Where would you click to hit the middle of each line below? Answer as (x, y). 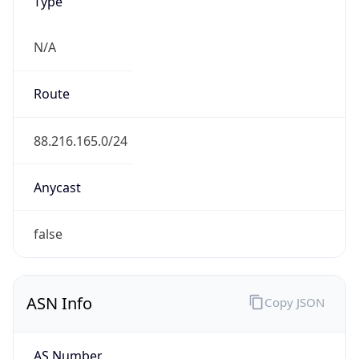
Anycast (57, 187)
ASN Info (59, 304)
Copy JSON (294, 302)
